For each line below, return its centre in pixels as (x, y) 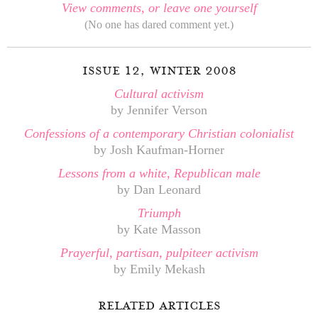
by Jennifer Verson (159, 110)
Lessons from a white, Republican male (159, 173)
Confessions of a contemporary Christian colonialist (159, 133)
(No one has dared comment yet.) (159, 24)
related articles (159, 305)
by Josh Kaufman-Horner (159, 149)
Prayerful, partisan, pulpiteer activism (159, 252)
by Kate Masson (159, 229)
